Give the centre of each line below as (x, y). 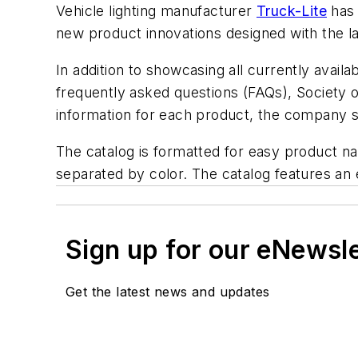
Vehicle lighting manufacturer (156, 11)
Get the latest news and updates (168, 291)
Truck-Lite (292, 11)
